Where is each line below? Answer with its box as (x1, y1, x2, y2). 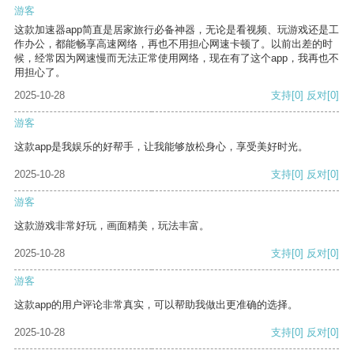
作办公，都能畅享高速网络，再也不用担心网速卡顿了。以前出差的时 (14, 38, 333, 51)
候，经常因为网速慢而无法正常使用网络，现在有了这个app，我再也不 (14, 52, 339, 65)
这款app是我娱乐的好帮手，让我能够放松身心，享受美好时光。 (14, 141, 308, 153)
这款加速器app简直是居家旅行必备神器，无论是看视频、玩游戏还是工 (14, 24, 339, 36)
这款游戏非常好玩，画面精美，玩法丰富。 (14, 220, 209, 232)
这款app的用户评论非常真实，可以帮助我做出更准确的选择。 (14, 299, 298, 311)
